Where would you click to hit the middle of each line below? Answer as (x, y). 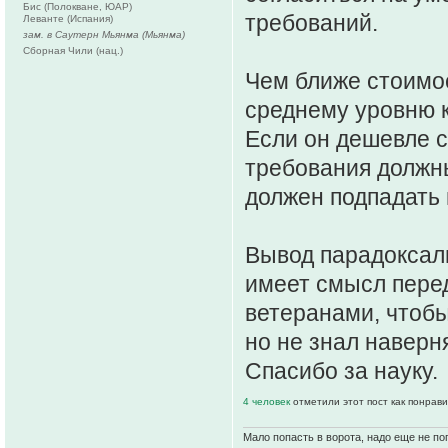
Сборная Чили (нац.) (73, 50)
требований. (311, 22)
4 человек (268, 401)
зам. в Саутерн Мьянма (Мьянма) (104, 34)
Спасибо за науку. (341, 370)
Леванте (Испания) (68, 18)
